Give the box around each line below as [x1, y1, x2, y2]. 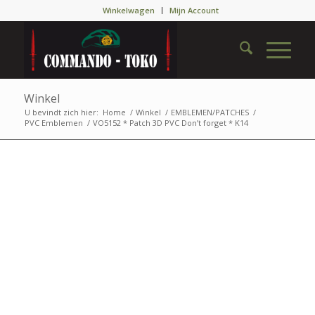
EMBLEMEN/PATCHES [170, 107, 249, 117]
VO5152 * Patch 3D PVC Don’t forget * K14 [92, 117, 248, 128]
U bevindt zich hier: [24, 107, 98, 117]
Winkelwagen [103, 5, 155, 15]
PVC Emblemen [24, 117, 83, 128]
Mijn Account [169, 5, 219, 15]
